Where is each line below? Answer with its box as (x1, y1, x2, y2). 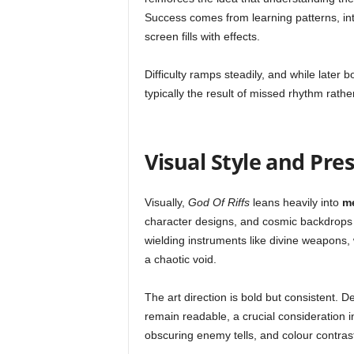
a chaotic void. (144, 253, 217, 265)
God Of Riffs (187, 196, 250, 209)
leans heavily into (249, 196, 342, 209)
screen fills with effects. (144, 30, 260, 43)
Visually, (144, 196, 188, 209)
